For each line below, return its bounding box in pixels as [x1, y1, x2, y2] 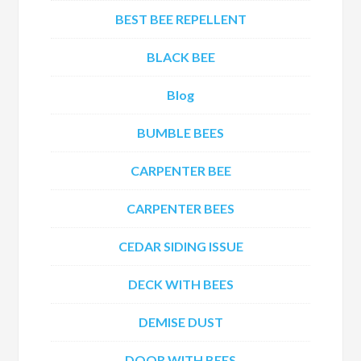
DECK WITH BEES [127, 276, 234, 292]
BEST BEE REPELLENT [114, 11, 247, 27]
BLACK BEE [146, 49, 215, 64]
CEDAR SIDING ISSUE [118, 239, 243, 254]
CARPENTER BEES [127, 201, 234, 216]
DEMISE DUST [138, 314, 223, 330]
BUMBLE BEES [137, 125, 224, 140]
